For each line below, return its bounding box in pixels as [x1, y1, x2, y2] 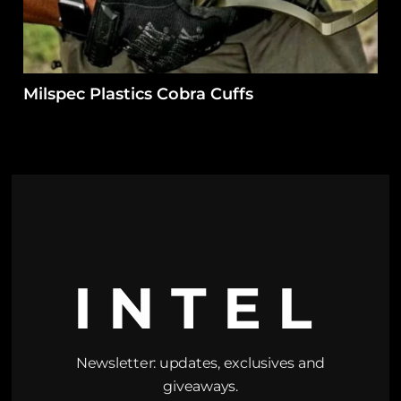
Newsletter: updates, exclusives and [75, 354, 326, 371]
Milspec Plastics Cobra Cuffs [23, 83, 254, 104]
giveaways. [163, 377, 238, 395]
